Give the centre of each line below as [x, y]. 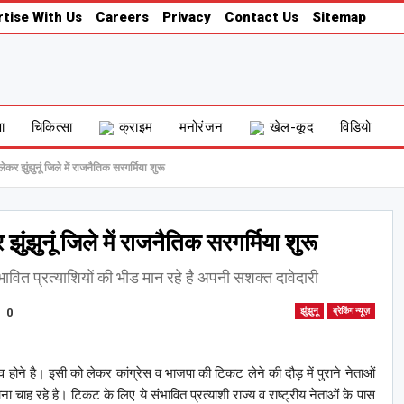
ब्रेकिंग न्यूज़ [351, 311]
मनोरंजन [201, 127]
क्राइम [136, 127]
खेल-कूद [292, 127]
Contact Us [261, 17]
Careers [122, 17]
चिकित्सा [52, 127]
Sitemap [339, 17]
